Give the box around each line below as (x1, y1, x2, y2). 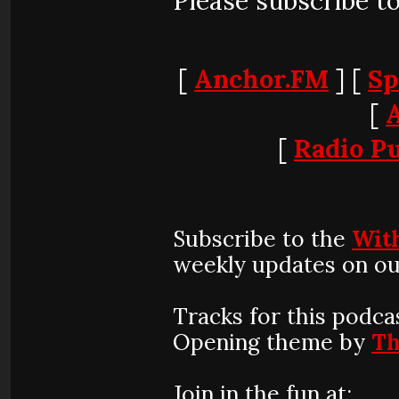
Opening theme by (173, 328, 371, 356)
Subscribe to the (173, 224, 352, 253)
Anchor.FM (194, 62, 329, 95)
